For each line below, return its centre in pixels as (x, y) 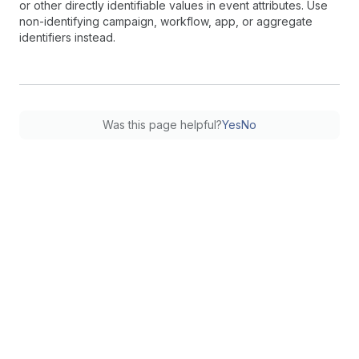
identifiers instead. (67, 37)
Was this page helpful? (162, 125)
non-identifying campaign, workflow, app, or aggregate (166, 21)
